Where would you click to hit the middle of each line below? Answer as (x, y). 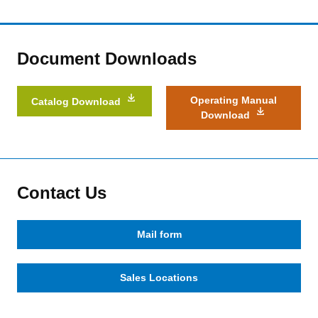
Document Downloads (107, 58)
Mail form (159, 234)
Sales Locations (159, 277)
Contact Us (62, 192)
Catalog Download (76, 101)
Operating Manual (234, 100)
